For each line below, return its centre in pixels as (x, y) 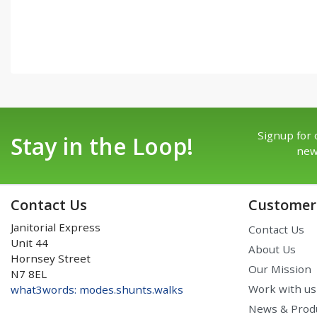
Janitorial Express (56, 227)
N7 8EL (29, 273)
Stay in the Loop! (102, 146)
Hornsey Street (51, 258)
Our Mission (280, 269)
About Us (272, 249)
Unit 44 (29, 242)
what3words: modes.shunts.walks (97, 289)
